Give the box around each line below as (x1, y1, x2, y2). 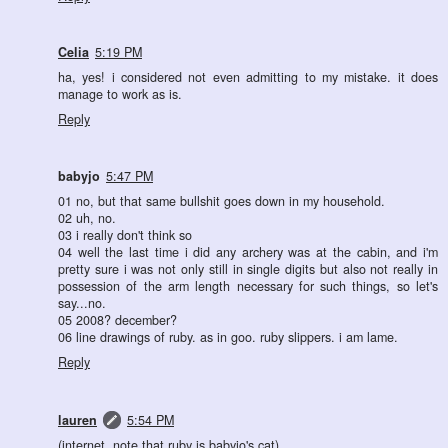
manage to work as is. (58, 85, 182, 104)
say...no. (58, 294, 106, 313)
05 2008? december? (58, 311, 177, 330)
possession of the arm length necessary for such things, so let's (58, 277, 438, 296)
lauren (58, 410, 97, 429)
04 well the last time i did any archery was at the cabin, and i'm (58, 243, 438, 262)
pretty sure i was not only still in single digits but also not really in (58, 260, 438, 279)
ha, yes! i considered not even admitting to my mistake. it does (58, 68, 438, 87)
